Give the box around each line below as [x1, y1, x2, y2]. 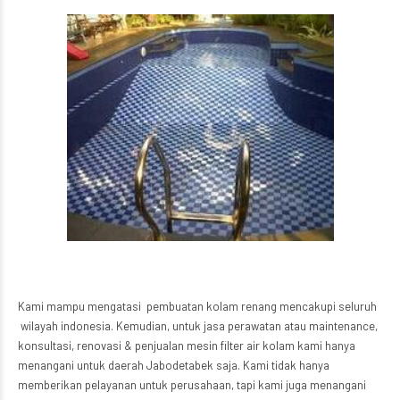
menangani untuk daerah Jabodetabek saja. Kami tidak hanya [18, 358, 329, 373]
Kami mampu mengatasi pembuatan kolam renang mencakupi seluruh [18, 299, 377, 314]
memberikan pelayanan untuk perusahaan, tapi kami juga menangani [18, 378, 366, 393]
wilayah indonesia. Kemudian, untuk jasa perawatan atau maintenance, [18, 319, 378, 334]
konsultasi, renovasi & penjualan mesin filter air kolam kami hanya [18, 338, 355, 354]
